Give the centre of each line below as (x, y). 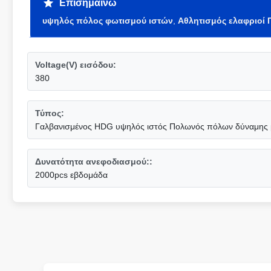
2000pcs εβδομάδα (71, 175)
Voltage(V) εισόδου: (76, 65)
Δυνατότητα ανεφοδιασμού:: (94, 162)
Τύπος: (50, 113)
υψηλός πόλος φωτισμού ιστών (108, 21)
